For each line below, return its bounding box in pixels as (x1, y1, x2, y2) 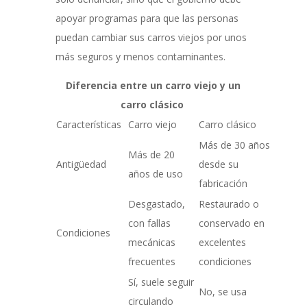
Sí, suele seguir (127, 275, 194, 289)
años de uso (127, 167, 183, 181)
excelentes (198, 236, 246, 249)
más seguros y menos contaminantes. (55, 50, 225, 64)
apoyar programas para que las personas (55, 12, 238, 25)
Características (56, 118, 124, 132)
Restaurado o (198, 197, 259, 211)
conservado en (198, 217, 265, 230)
